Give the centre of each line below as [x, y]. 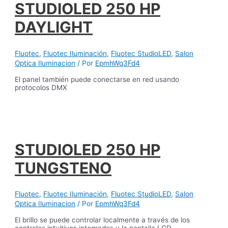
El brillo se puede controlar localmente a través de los [103, 220]
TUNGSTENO [63, 168]
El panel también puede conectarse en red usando [97, 79]
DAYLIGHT [54, 27]
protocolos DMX [41, 87]
